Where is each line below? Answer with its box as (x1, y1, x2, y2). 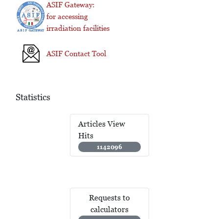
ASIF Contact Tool (46, 49, 106, 58)
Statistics (16, 92, 50, 103)
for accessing (46, 12, 88, 21)
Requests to (89, 193, 130, 202)
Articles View (78, 119, 125, 129)
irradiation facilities (46, 24, 109, 33)
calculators (90, 204, 129, 214)
